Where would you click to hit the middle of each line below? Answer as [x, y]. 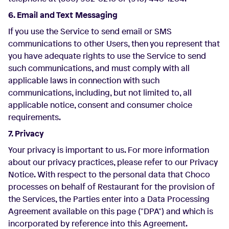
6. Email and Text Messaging [63, 15]
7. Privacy [26, 133]
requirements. [35, 117]
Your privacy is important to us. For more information [109, 150]
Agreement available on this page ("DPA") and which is [111, 211]
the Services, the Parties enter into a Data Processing [109, 199]
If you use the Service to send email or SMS [90, 31]
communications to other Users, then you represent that [114, 43]
